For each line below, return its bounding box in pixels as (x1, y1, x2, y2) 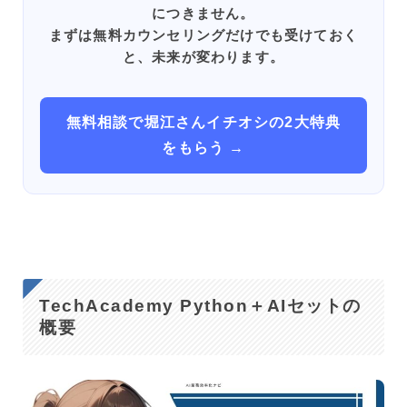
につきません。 (152, 3, 255, 22)
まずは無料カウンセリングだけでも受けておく (48, 25, 359, 44)
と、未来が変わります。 (122, 46, 285, 65)
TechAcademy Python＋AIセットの (39, 295, 362, 315)
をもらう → (162, 139, 245, 155)
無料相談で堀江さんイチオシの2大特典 (65, 114, 342, 130)
